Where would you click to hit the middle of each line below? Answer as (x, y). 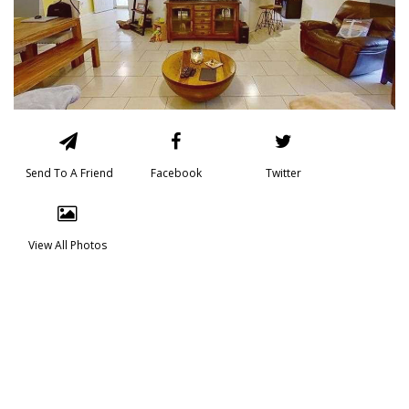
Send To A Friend (68, 173)
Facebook (176, 173)
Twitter (283, 173)
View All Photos (67, 245)
